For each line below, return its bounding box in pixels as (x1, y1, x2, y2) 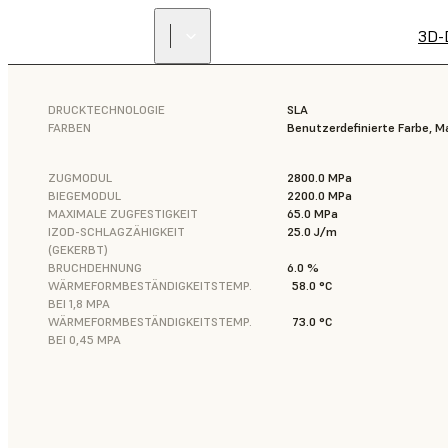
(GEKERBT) (48, 242, 108, 257)
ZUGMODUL (48, 170, 112, 185)
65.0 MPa (286, 206, 338, 221)
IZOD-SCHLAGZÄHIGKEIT (48, 224, 185, 239)
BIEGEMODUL (48, 188, 121, 203)
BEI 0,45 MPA (48, 332, 121, 347)
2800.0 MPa (286, 170, 352, 185)
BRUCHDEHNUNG (48, 260, 142, 275)
